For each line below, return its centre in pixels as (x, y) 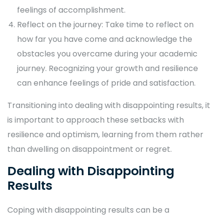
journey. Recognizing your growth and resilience (108, 69)
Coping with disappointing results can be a (88, 210)
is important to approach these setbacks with (96, 120)
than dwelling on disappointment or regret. (90, 149)
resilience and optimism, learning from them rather (105, 135)
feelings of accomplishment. (71, 10)
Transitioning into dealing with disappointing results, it (109, 106)
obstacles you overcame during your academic (107, 54)
